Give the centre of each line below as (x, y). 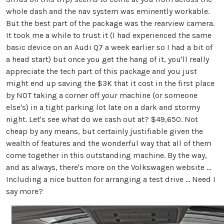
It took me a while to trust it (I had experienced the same (109, 35)
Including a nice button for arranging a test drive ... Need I (111, 179)
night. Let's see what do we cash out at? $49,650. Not (102, 119)
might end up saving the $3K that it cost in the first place (110, 83)
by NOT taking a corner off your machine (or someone (102, 95)
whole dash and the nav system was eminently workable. (108, 11)
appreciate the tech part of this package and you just (101, 71)
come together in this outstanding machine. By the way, (106, 155)
